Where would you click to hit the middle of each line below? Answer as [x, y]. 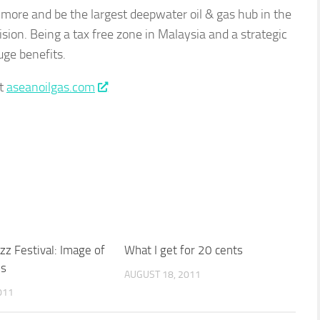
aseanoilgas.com [51, 87]
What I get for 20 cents [183, 250]
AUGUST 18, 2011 [162, 275]
